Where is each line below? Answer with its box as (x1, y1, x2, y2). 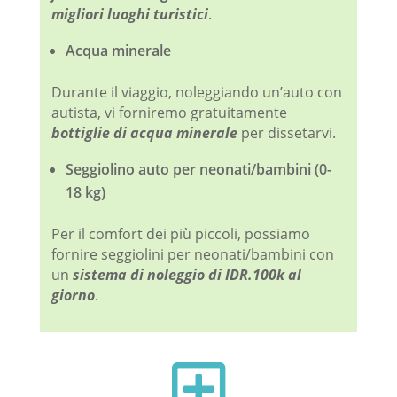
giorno (51, 285, 95, 306)
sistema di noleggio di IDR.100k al (72, 265, 301, 285)
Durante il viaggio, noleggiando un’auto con (51, 82, 342, 103)
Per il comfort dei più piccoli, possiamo (51, 224, 310, 245)
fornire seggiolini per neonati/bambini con (51, 245, 334, 265)
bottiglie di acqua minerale (51, 123, 237, 144)
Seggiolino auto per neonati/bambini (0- (65, 160, 331, 180)
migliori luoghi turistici (51, 4, 208, 25)
